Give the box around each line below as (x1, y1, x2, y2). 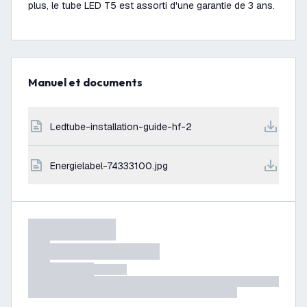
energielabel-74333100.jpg (56, 160, 169, 172)
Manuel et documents (38, 75, 143, 89)
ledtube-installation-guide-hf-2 (56, 121, 192, 133)
